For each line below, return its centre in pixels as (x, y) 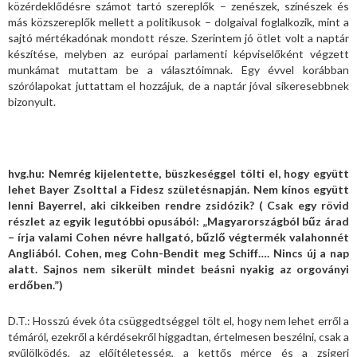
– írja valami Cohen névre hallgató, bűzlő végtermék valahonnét (178, 237)
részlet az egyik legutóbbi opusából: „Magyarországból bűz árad (178, 221)
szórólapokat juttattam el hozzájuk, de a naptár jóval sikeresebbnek (178, 85)
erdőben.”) (35, 284)
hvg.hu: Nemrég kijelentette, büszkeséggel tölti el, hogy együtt (178, 173)
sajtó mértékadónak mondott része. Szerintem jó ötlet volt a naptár (178, 37)
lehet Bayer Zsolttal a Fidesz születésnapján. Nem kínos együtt (178, 189)
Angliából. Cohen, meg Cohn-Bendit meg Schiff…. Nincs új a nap (178, 253)
